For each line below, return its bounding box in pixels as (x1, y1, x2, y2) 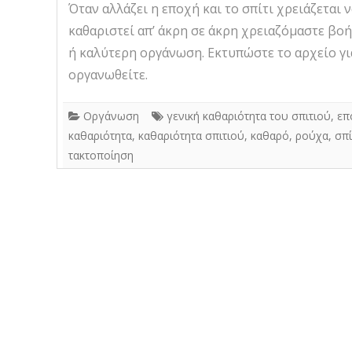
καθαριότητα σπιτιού (138, 127, 244, 143)
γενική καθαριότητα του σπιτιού (167, 108, 331, 123)
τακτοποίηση (68, 147, 134, 163)
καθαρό (251, 127, 289, 143)
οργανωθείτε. (68, 65, 148, 83)
